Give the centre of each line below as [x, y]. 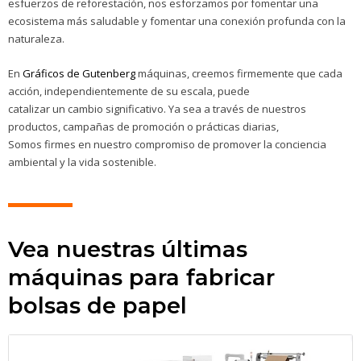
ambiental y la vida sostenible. [82, 162]
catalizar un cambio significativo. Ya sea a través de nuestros [157, 108]
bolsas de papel [98, 306]
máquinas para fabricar [141, 278]
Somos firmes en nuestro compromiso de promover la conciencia [167, 144]
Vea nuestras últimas [128, 249]
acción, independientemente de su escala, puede [129, 91]
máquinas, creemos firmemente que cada [239, 73]
